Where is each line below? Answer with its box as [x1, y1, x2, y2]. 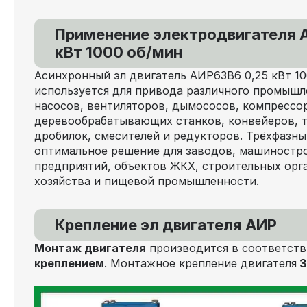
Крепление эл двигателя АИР [55, 216, 277, 234]
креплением [34, 256, 104, 270]
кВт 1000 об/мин [55, 43, 182, 61]
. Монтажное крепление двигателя [104, 256, 297, 270]
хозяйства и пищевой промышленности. [34, 174, 259, 188]
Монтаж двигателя [34, 241, 146, 255]
